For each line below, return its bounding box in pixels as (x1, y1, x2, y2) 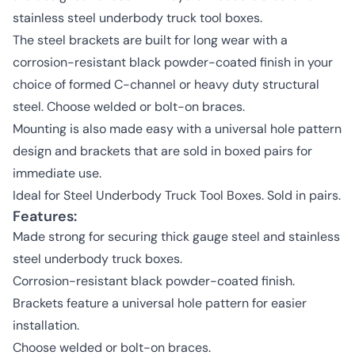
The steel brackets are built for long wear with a (13, 32, 288, 49)
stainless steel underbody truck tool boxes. (13, 10, 262, 27)
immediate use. (13, 165, 101, 182)
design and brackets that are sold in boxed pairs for (13, 143, 312, 160)
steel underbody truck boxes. (13, 250, 182, 268)
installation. (13, 317, 79, 334)
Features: (13, 207, 77, 227)
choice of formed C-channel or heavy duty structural (13, 76, 319, 94)
